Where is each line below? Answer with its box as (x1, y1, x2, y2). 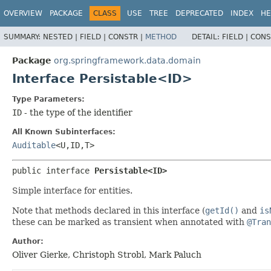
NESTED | (43, 32, 80, 41)
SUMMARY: (4, 32, 43, 41)
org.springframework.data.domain (54, 55, 201, 65)
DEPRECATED (175, 9, 223, 18)
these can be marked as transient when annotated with (12, 217, 247, 227)
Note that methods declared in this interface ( (12, 205, 205, 215)
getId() (205, 205, 239, 215)
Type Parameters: (12, 94, 85, 103)
